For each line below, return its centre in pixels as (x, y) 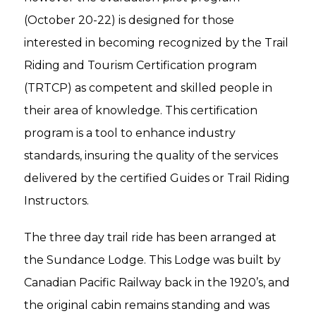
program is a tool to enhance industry (130, 133)
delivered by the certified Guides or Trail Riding (157, 178)
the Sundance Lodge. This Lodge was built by (152, 260)
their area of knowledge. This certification (141, 110)
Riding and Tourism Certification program (140, 65)
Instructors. (56, 200)
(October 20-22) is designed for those (129, 20)
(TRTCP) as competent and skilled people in (148, 87)
